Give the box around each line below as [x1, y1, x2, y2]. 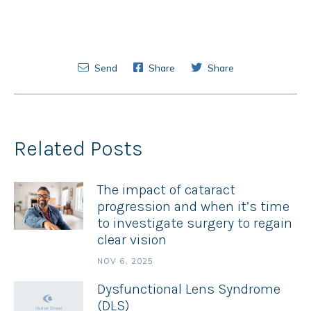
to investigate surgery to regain [97, 215, 292, 231]
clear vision [97, 232, 167, 248]
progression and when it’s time [97, 199, 289, 215]
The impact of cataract [97, 182, 235, 198]
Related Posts [14, 136, 143, 161]
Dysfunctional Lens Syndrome [97, 281, 280, 297]
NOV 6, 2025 [97, 256, 154, 266]
